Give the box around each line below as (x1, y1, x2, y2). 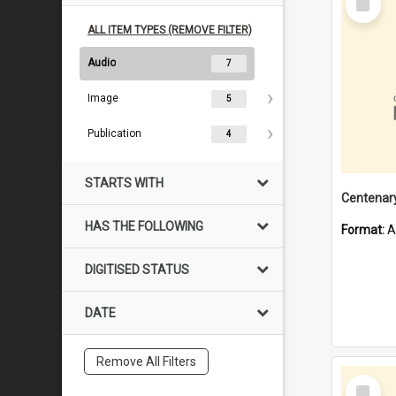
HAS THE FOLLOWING (85, 219, 203, 233)
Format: (341, 223, 387, 237)
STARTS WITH (85, 176, 164, 190)
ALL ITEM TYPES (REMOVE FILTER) (88, 24, 252, 36)
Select (349, 374, 387, 390)
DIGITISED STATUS (85, 263, 189, 277)
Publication (88, 127, 141, 140)
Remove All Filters (95, 354, 196, 369)
